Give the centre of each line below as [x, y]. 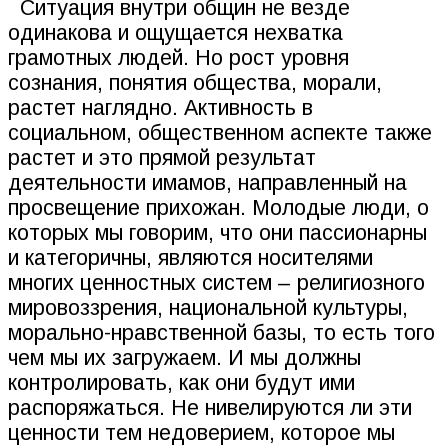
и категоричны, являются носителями [190, 258]
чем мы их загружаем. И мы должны [184, 358]
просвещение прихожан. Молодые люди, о [218, 208]
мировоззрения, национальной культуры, [208, 308]
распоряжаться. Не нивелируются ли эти [210, 408]
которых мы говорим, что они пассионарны [217, 233]
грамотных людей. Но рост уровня [178, 58]
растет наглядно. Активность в [160, 108]
